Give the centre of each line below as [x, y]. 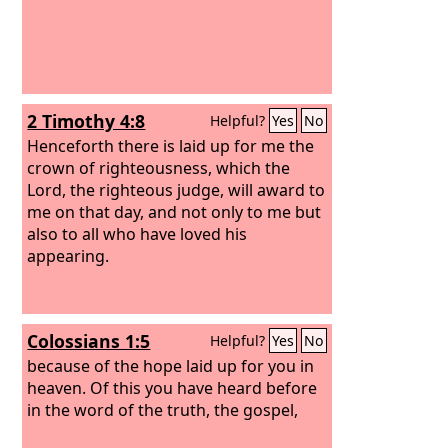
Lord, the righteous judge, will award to [176, 189]
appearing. [68, 255]
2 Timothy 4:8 [86, 121]
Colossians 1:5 [89, 341]
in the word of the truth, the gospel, [163, 409]
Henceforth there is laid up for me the [171, 145]
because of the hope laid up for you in [171, 365]
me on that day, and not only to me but [174, 211]
